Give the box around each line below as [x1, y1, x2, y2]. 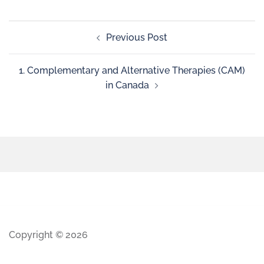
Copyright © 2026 [9, 229, 88, 240]
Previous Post [106, 32, 167, 43]
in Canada [105, 80, 149, 91]
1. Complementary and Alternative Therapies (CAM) [19, 65, 245, 76]
